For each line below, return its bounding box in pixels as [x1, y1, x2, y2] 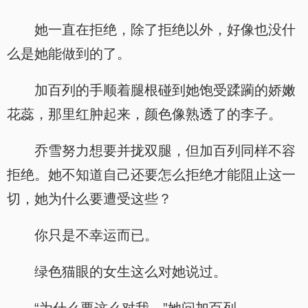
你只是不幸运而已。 [34, 228, 158, 243]
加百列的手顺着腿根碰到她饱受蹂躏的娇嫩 [34, 82, 296, 98]
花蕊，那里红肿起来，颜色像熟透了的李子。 [7, 107, 282, 122]
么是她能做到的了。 [7, 46, 131, 61]
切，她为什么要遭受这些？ [7, 191, 172, 206]
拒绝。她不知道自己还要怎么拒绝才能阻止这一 [7, 167, 296, 182]
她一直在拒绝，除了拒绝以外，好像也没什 [34, 22, 296, 37]
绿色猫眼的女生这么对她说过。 [34, 264, 227, 279]
